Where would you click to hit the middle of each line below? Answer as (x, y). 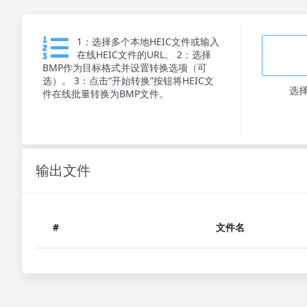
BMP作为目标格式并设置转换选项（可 (125, 67)
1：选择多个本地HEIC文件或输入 (148, 41)
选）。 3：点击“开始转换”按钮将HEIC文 (128, 81)
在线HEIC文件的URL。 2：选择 (144, 54)
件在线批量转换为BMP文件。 (106, 94)
